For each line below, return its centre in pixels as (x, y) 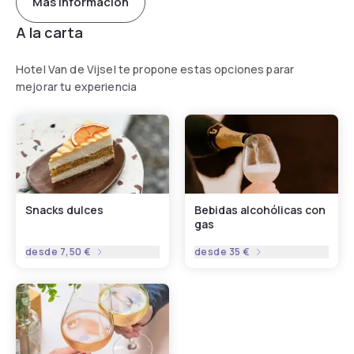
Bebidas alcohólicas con (260, 209)
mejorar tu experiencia (77, 86)
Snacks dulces (64, 209)
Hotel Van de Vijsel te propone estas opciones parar (155, 69)
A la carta (49, 32)
